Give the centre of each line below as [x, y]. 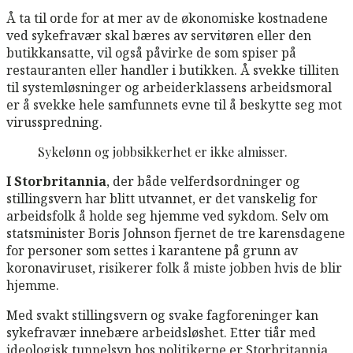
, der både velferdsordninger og [203, 181]
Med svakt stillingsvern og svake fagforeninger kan [162, 315]
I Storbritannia [56, 181]
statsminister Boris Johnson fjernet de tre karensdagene [176, 233]
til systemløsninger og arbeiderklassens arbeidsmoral [169, 87]
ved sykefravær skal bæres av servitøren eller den [159, 35]
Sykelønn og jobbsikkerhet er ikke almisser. [163, 151]
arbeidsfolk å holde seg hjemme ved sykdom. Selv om [167, 216]
